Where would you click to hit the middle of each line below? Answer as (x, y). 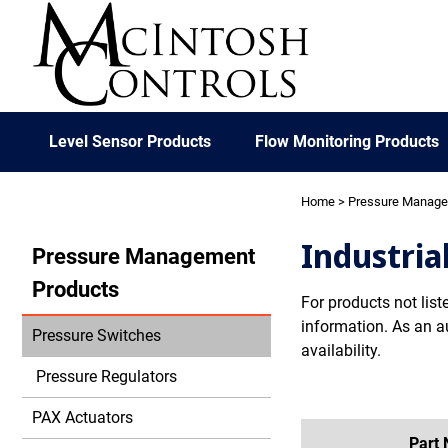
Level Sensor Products (130, 141)
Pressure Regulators (104, 376)
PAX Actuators (82, 417)
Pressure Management (143, 256)
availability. (341, 350)
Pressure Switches (96, 335)
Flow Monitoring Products (347, 141)
